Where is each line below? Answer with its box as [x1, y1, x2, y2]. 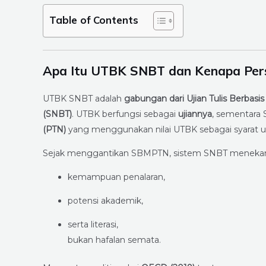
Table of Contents [49, 14, 138, 27]
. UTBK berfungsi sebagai [72, 109, 178, 120]
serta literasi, [68, 219, 118, 230]
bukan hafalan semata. [68, 235, 161, 246]
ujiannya [178, 109, 212, 120]
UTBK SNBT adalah [43, 93, 124, 104]
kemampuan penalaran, [68, 172, 165, 183]
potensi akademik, [68, 195, 143, 207]
